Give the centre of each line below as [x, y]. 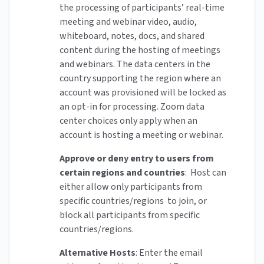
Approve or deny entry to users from [137, 159]
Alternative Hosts [98, 253]
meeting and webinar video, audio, [128, 22]
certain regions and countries [122, 173]
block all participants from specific [130, 215]
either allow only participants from [131, 187]
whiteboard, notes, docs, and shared [132, 36]
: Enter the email [169, 253]
